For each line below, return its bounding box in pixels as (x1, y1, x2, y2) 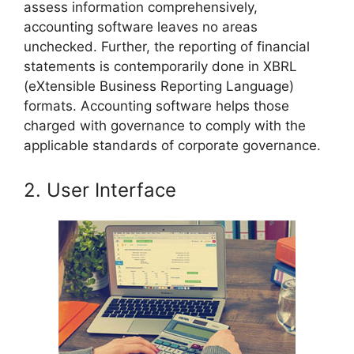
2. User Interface (24, 178, 176, 201)
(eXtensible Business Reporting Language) (24, 78, 294, 95)
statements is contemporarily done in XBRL (24, 58, 297, 75)
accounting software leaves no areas (24, 19, 258, 36)
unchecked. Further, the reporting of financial (24, 39, 310, 55)
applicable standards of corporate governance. (24, 137, 321, 154)
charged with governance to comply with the (24, 118, 306, 134)
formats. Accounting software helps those (24, 98, 289, 115)
